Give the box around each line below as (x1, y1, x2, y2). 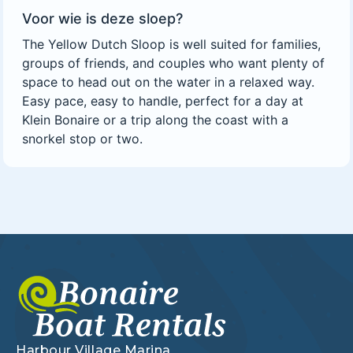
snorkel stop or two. (22, 131, 143, 147)
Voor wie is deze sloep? (22, 10, 184, 28)
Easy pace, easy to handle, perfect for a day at (22, 93, 304, 110)
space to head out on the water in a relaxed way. (22, 74, 315, 91)
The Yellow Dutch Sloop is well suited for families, (22, 36, 321, 53)
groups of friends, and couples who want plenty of (22, 55, 325, 72)
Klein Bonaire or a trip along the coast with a (22, 112, 289, 128)
